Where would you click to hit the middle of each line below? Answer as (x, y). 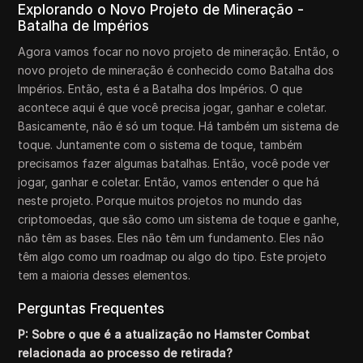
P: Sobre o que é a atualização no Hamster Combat (164, 334)
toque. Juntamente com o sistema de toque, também (160, 145)
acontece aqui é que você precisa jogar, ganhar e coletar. (173, 107)
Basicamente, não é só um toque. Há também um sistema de (179, 126)
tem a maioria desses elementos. (105, 275)
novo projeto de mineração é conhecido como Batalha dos (176, 70)
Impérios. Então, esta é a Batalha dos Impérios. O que (160, 89)
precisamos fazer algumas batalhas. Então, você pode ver (174, 163)
